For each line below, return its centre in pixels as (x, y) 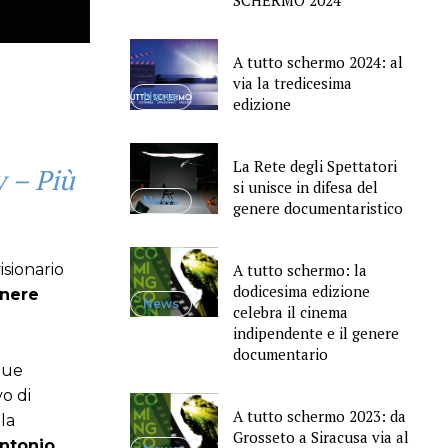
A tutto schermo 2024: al (317, 62)
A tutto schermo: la (299, 269)
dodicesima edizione (301, 290)
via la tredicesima (292, 83)
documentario (280, 353)
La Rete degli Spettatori (314, 165)
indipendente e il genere (315, 332)
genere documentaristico (317, 207)
